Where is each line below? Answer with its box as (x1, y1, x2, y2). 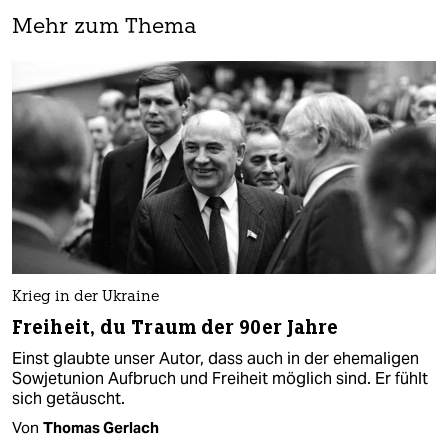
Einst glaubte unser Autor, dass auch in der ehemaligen (12, 347, 419, 369)
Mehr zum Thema (12, 17, 197, 39)
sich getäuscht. (12, 387, 125, 409)
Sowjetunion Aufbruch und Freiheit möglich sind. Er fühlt (12, 367, 428, 389)
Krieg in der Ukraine (12, 289, 159, 305)
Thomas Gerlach (43, 417, 159, 437)
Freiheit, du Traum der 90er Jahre (12, 314, 339, 340)
